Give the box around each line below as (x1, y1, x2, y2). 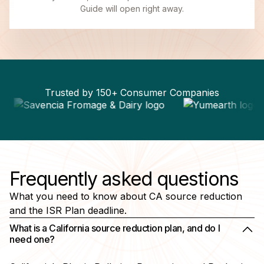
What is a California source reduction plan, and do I (9, 222, 220, 234)
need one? (9, 233, 55, 245)
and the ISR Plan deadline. (9, 204, 127, 216)
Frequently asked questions (9, 167, 239, 190)
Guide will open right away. (80, 3, 184, 14)
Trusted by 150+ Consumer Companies (44, 86, 220, 98)
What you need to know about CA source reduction (9, 190, 242, 202)
